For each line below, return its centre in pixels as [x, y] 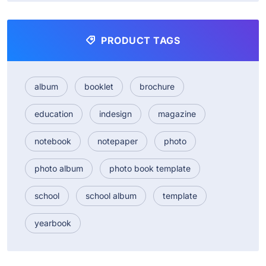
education [54, 113]
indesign [115, 113]
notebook [53, 141]
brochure [157, 86]
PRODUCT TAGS [139, 40]
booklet [99, 86]
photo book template [150, 168]
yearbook [53, 223]
